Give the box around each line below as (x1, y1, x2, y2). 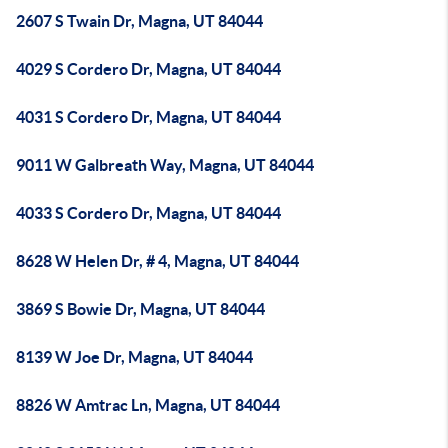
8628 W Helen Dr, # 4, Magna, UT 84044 (16, 252, 299, 270)
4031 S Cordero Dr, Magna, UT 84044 (16, 108, 281, 126)
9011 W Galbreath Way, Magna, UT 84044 (16, 156, 314, 174)
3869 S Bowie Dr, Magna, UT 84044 (16, 300, 265, 318)
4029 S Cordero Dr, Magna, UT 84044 (16, 60, 281, 78)
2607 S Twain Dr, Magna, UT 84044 (16, 12, 263, 30)
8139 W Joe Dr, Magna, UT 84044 (16, 348, 253, 366)
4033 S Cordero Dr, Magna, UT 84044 (16, 204, 281, 222)
